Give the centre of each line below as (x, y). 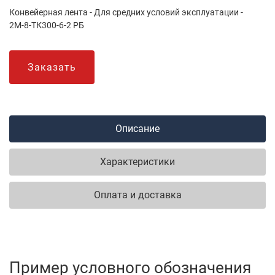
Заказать (52, 67)
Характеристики (137, 162)
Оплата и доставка (137, 195)
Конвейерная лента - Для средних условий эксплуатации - (126, 13)
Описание (137, 129)
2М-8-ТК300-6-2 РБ (47, 25)
